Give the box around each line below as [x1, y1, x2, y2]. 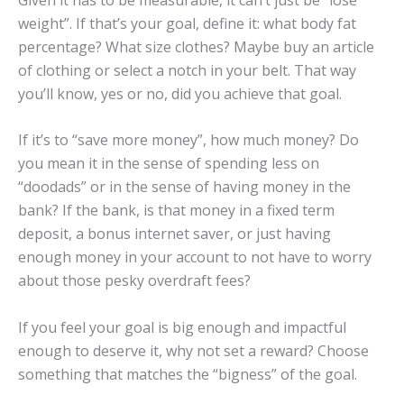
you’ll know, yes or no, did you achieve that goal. [18, 83, 342, 104]
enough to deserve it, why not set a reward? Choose [18, 340, 369, 361]
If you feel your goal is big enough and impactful [18, 317, 346, 337]
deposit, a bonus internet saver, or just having [18, 224, 331, 244]
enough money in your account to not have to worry [18, 247, 372, 268]
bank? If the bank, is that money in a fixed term [18, 200, 335, 221]
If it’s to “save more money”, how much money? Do [18, 130, 359, 151]
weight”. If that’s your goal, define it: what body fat [18, 13, 356, 33]
